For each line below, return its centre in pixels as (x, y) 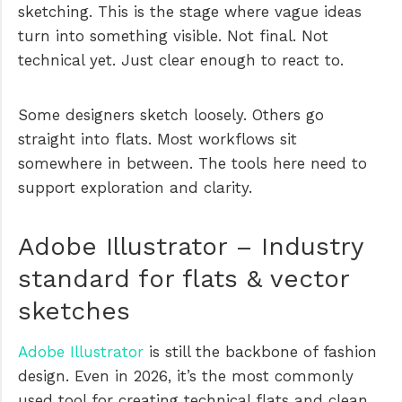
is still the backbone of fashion (260, 351)
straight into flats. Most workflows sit (157, 139)
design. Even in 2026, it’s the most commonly (186, 376)
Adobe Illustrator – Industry (190, 246)
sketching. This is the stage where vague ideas (190, 11)
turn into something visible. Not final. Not (173, 35)
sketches (74, 310)
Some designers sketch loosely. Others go (171, 114)
